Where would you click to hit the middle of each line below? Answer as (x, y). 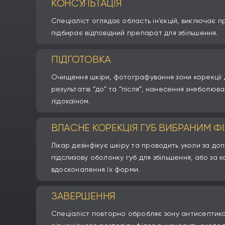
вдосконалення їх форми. (96, 170)
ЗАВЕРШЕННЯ (83, 196)
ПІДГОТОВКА (81, 60)
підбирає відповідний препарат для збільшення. (134, 33)
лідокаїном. (71, 101)
